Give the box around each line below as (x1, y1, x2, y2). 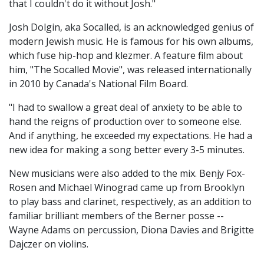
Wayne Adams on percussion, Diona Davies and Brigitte (9, 223, 254, 237)
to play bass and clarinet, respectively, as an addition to (9, 195, 252, 209)
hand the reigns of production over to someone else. (9, 115, 242, 128)
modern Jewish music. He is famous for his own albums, (9, 35, 253, 48)
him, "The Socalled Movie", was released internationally (9, 63, 252, 77)
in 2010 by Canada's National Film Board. (9, 77, 188, 91)
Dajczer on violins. (9, 237, 88, 251)
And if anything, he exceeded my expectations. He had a (9, 129, 252, 143)
